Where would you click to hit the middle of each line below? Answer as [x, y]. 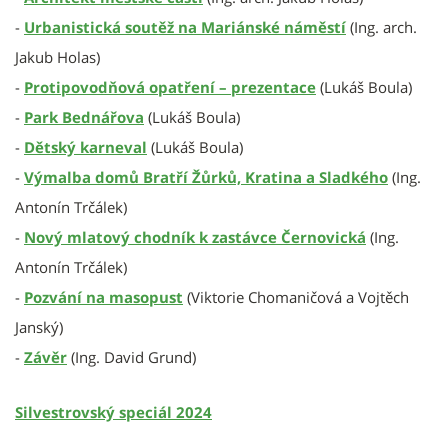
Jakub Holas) [57, 57]
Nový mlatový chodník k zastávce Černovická [195, 237]
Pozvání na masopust [103, 297]
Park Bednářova [84, 117]
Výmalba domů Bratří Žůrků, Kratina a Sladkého [206, 177]
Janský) [39, 327]
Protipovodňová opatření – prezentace [170, 87]
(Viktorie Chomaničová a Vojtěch [298, 297]
